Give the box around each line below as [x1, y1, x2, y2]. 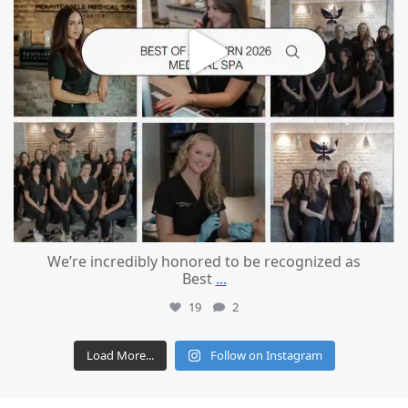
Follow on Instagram [209, 347, 322, 364]
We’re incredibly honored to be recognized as [47, 251, 361, 272]
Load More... [86, 347, 154, 364]
